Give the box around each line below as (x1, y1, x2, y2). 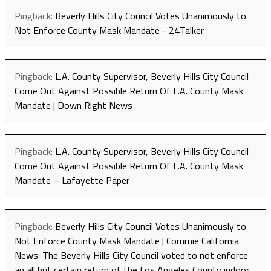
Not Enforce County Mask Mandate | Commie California (14, 233, 239, 249)
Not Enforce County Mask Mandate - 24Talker (14, 23, 204, 38)
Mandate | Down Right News (14, 98, 132, 113)
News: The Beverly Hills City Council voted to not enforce (14, 248, 248, 263)
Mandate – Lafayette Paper (14, 173, 129, 188)
